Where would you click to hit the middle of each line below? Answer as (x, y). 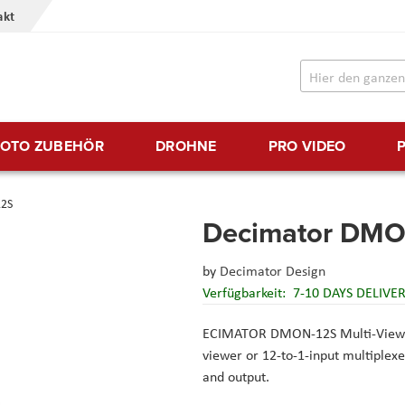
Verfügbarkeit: (246, 293)
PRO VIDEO (307, 146)
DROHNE (186, 146)
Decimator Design (273, 271)
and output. (238, 377)
